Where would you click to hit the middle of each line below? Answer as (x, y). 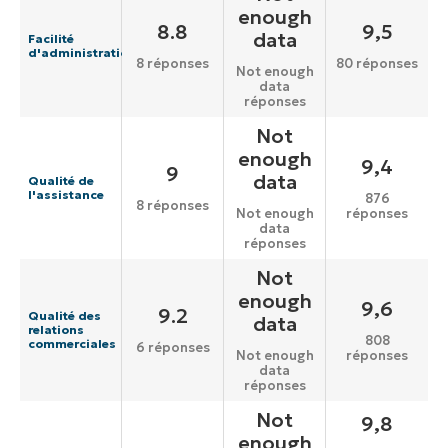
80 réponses (377, 64)
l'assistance (66, 195)
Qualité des (64, 316)
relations (56, 330)
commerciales (72, 344)
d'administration (82, 53)
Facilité (51, 39)
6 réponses (172, 348)
